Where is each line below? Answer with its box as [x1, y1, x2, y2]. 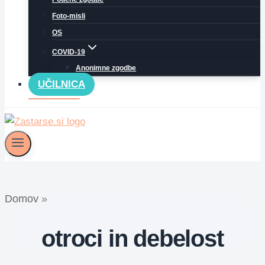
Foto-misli [52, 12, 86, 20]
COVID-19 [52, 48, 86, 56]
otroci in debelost [41, 225, 224, 252]
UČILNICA [38, 79, 86, 90]
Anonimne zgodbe [76, 64, 137, 72]
